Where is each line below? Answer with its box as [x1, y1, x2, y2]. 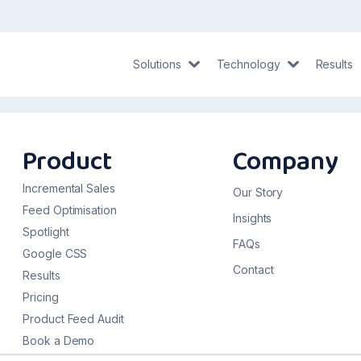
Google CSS [23, 247, 88, 260]
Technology [216, 57, 280, 71]
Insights [233, 211, 272, 225]
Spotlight [23, 225, 69, 239]
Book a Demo [23, 334, 95, 347]
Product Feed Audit [23, 312, 124, 326]
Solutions [133, 57, 181, 71]
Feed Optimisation [23, 203, 117, 217]
